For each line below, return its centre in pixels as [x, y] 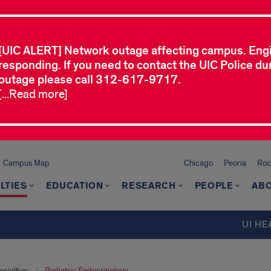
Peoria [235, 163]
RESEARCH [149, 186]
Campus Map [26, 163]
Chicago [198, 163]
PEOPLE [214, 186]
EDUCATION [74, 186]
